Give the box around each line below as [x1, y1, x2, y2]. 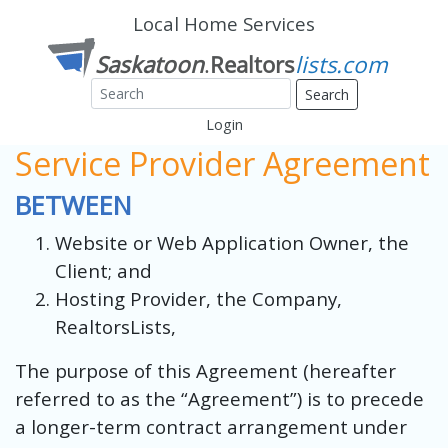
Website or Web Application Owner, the [55, 229, 409, 255]
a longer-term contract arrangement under [15, 413, 407, 439]
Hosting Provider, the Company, [55, 285, 342, 311]
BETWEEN [15, 187, 132, 223]
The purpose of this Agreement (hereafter [15, 357, 396, 383]
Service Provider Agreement [15, 141, 430, 185]
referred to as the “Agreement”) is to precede [15, 385, 424, 411]
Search [304, 84, 349, 104]
